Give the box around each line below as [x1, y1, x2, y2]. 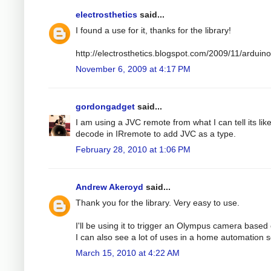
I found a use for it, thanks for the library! [76, 25, 231, 35]
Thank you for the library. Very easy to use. [76, 197, 240, 207]
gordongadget [76, 101, 135, 111]
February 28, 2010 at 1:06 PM [76, 144, 191, 154]
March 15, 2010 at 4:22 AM [76, 247, 180, 258]
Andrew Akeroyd [76, 181, 143, 192]
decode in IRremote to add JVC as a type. [76, 128, 236, 139]
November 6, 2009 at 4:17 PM [76, 64, 191, 74]
